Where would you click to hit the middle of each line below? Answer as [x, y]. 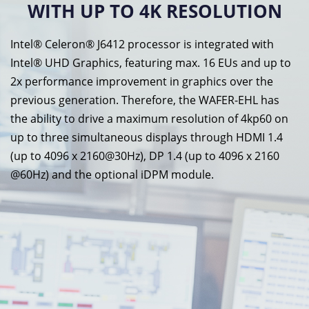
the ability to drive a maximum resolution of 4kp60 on [149, 118]
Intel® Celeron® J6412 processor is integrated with [142, 44]
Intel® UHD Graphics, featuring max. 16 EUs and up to [151, 62]
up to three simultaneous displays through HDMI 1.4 [147, 137]
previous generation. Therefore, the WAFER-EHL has [145, 100]
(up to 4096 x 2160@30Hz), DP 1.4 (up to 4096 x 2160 [145, 156]
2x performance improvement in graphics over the [142, 81]
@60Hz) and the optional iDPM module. [112, 174]
